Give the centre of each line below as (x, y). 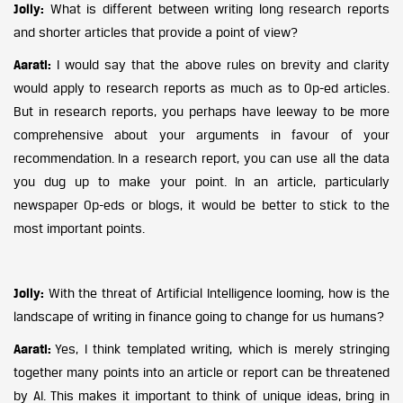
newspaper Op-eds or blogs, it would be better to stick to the (201, 205)
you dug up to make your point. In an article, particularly (201, 181)
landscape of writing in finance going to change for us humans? (199, 316)
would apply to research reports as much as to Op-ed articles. (201, 88)
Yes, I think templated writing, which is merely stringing (223, 349)
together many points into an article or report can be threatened (201, 372)
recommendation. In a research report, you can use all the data (201, 158)
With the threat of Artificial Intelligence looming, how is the (217, 293)
